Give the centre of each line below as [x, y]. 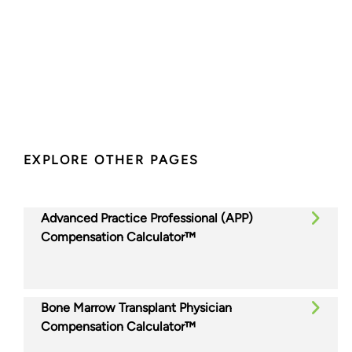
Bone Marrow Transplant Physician [136, 307]
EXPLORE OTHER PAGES [112, 159]
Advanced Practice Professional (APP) [147, 218]
